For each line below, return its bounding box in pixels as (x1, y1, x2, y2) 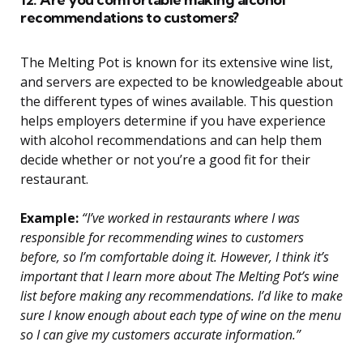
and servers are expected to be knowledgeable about (20, 73, 343, 92)
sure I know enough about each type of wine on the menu (20, 306, 341, 325)
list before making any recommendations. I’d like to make (20, 287, 343, 305)
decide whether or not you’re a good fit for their (20, 151, 310, 169)
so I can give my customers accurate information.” (20, 326, 301, 344)
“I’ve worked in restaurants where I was (79, 209, 300, 228)
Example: (20, 209, 79, 228)
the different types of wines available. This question (20, 92, 333, 111)
